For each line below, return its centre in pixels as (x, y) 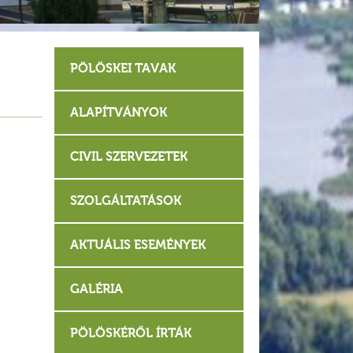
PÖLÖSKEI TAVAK (123, 69)
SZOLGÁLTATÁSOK (125, 201)
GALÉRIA (96, 289)
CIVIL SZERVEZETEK (128, 157)
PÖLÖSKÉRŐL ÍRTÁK (130, 333)
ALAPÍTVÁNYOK (118, 113)
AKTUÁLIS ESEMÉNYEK (137, 245)
